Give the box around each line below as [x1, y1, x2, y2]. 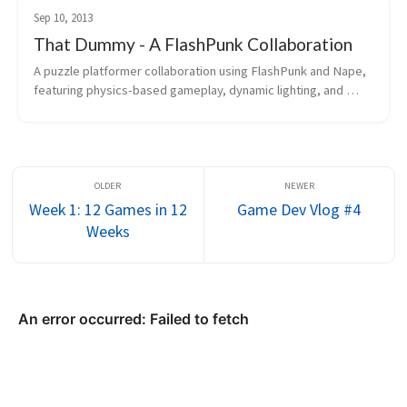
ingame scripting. [33, 100, 127, 117]
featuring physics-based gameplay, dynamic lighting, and [33, 81, 343, 98]
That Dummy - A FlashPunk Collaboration [33, 33, 352, 55]
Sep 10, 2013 [33, 9, 93, 25]
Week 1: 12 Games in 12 [28, 198, 187, 220]
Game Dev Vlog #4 [237, 198, 362, 220]
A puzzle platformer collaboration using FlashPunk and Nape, [33, 62, 366, 79]
